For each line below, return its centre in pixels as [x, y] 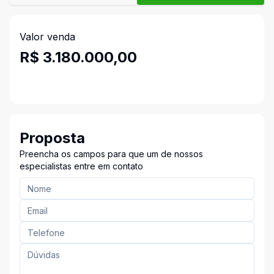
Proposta [52, 138]
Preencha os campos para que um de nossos [111, 154]
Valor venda [47, 37]
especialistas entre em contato [81, 166]
